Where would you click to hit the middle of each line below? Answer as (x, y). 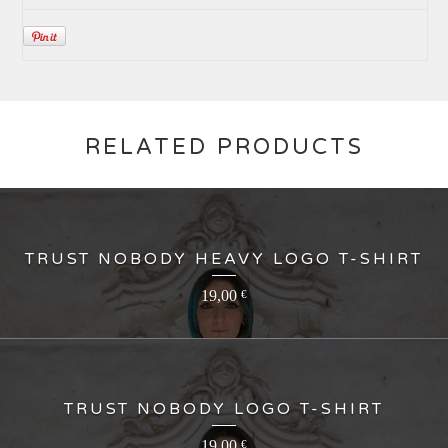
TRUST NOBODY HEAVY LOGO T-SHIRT (224, 259)
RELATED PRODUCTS (224, 147)
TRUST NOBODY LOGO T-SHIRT (224, 409)
